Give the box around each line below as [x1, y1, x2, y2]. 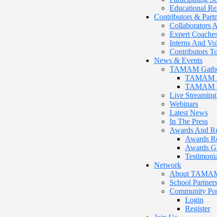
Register [185, 204, 210, 213]
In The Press [170, 117, 208, 125]
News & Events [154, 56, 202, 64]
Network [154, 161, 181, 169]
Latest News [170, 108, 208, 117]
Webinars [170, 100, 198, 108]
